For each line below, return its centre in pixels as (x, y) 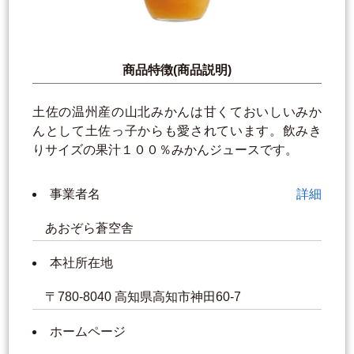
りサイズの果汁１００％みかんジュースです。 (165, 150)
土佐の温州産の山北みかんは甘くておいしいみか (177, 112)
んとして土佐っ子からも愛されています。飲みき (177, 131)
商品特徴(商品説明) (177, 70)
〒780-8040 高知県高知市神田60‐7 (145, 297)
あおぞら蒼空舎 (91, 228)
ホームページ (88, 332)
